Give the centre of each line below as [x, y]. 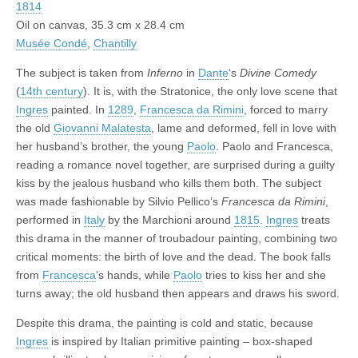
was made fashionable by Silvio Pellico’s [119, 201]
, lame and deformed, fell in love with [244, 127]
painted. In [78, 109]
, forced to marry [286, 109]
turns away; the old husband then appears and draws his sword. [178, 293]
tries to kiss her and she [264, 274]
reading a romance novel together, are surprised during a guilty [175, 164]
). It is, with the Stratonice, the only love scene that [210, 91]
